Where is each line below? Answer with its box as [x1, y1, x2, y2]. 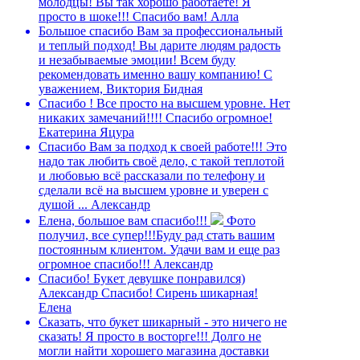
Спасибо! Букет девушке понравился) [39, 272, 245, 286]
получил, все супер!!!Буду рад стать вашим [39, 228, 275, 243]
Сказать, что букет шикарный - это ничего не [39, 315, 287, 329]
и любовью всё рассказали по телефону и [39, 169, 265, 183]
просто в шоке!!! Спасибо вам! [39, 10, 207, 24]
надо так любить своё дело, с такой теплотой [39, 154, 284, 169]
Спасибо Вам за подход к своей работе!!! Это [39, 140, 287, 154]
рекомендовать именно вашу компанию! [39, 67, 260, 82]
